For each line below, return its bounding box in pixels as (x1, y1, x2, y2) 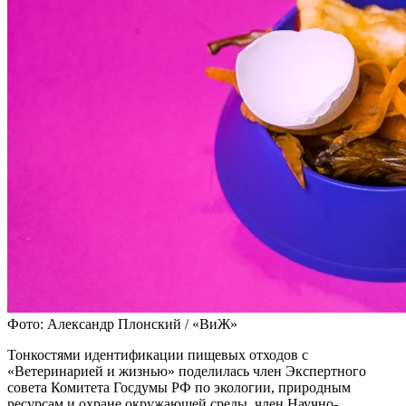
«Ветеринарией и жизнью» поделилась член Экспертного (7, 363, 366, 380)
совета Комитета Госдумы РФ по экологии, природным (7, 380, 351, 396)
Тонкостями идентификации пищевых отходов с (7, 347, 308, 363)
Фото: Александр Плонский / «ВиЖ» (7, 316, 237, 333)
